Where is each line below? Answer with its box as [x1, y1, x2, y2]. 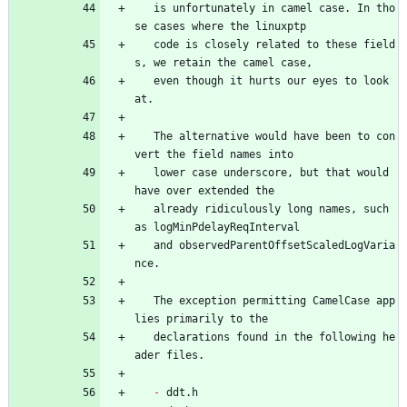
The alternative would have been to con [134, 129, 154, 143]
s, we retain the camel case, [134, 55, 313, 69]
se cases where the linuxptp [134, 19, 306, 33]
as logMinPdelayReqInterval [134, 220, 300, 233]
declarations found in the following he [134, 330, 154, 343]
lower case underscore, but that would [134, 165, 154, 179]
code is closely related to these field [134, 37, 154, 51]
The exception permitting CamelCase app [134, 293, 154, 307]
